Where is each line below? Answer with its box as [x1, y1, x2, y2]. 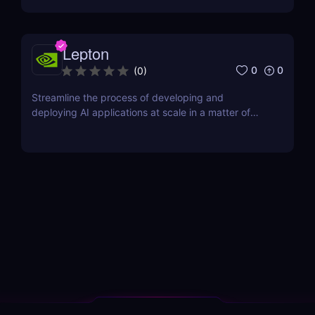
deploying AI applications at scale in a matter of [32, 105, 250, 118]
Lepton [63, 41, 109, 64]
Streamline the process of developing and [32, 91, 224, 103]
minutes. [32, 120, 70, 133]
